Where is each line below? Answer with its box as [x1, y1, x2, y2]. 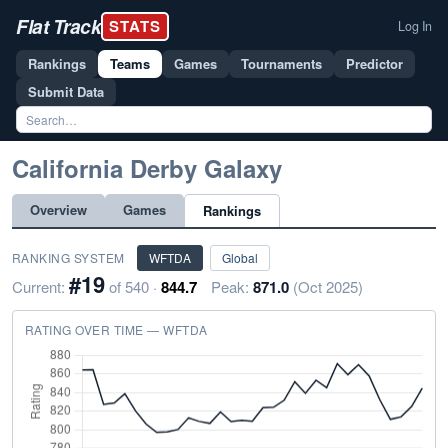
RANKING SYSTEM [12, 249, 125, 266]
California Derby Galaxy [12, 151, 282, 185]
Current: [12, 276, 65, 297]
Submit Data [28, 82, 104, 101]
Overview [30, 200, 87, 219]
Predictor [346, 54, 403, 73]
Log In [398, 17, 432, 35]
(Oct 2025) [293, 276, 363, 297]
